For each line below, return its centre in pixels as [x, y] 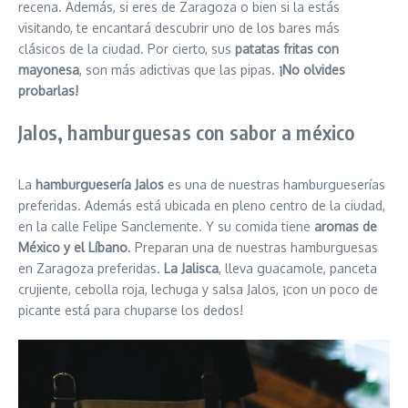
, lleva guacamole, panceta [298, 268]
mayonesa [49, 70]
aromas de [346, 226]
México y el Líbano [73, 247]
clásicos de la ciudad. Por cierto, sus [127, 49]
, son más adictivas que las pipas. [179, 70]
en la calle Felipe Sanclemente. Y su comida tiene [166, 226]
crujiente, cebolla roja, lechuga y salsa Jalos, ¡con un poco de [198, 289]
